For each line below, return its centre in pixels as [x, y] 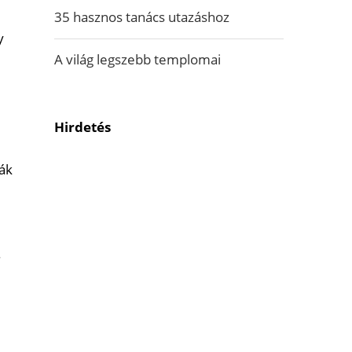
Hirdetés [82, 127]
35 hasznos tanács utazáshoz [141, 17]
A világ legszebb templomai [137, 59]
